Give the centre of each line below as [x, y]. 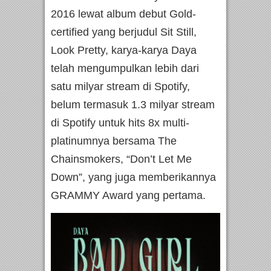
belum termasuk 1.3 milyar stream [133, 105]
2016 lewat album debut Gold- [123, 14]
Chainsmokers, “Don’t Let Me [121, 159]
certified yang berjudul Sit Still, [124, 32]
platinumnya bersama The [114, 141]
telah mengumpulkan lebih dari [125, 69]
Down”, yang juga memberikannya [133, 178]
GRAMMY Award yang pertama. [128, 196]
